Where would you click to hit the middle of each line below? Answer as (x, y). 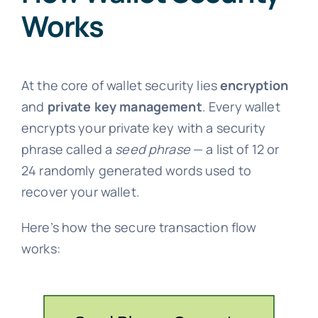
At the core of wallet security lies (121, 86)
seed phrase (153, 149)
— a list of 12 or (235, 149)
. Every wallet (241, 107)
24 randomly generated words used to (136, 171)
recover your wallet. (80, 192)
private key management (125, 107)
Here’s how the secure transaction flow (139, 227)
